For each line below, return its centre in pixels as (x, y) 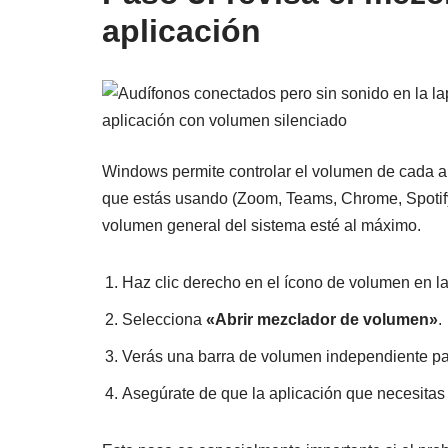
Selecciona (164, 320)
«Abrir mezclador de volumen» (322, 320)
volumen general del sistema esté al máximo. (261, 226)
